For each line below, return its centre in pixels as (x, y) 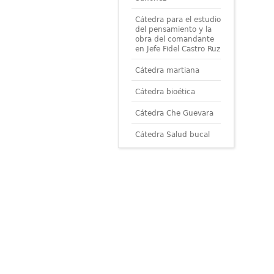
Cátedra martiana (167, 70)
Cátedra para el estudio (178, 19)
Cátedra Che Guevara (174, 113)
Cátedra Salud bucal (172, 134)
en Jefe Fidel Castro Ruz (177, 49)
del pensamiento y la (173, 29)
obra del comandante (174, 39)
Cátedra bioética (165, 91)
